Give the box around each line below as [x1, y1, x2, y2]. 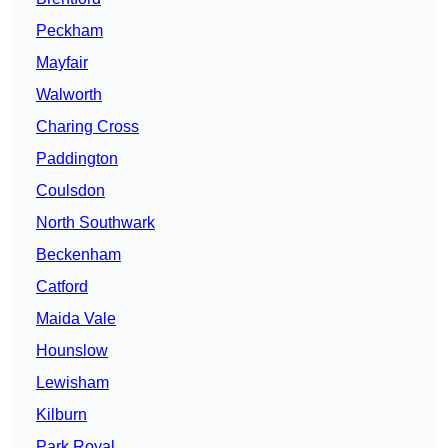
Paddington [36, 150, 118, 168]
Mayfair [36, 54, 88, 72]
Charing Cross [36, 118, 139, 136]
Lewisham [36, 374, 109, 392]
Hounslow [36, 342, 108, 360]
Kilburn [36, 406, 87, 424]
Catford [36, 278, 88, 296]
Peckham [36, 22, 103, 40]
